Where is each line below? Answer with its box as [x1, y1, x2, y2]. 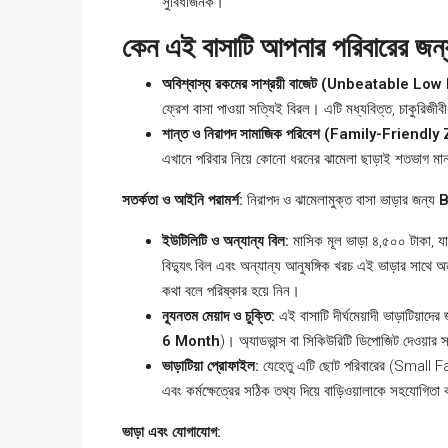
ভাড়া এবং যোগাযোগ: [122, 423, 221, 441]
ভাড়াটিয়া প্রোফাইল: [162, 357, 259, 375]
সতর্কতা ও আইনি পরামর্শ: [122, 191, 243, 209]
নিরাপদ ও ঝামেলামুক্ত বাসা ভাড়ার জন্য [243, 191, 439, 209]
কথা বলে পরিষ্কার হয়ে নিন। [162, 282, 300, 300]
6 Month [162, 332, 220, 350]
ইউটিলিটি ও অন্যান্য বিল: [162, 232, 289, 250]
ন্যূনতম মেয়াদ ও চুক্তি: [162, 307, 275, 325]
